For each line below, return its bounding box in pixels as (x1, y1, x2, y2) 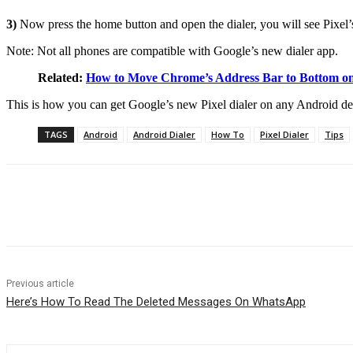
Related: (38, 70, 86, 84)
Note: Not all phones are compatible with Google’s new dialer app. (6, 43, 338, 58)
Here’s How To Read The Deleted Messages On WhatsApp (6, 294, 306, 309)
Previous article (6, 277, 74, 289)
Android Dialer (133, 128, 195, 140)
